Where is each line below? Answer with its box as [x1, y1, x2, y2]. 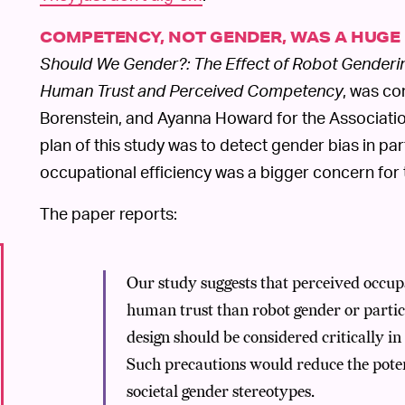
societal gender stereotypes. [127, 382, 315, 402]
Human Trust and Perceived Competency [40, 80, 343, 101]
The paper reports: [40, 202, 177, 224]
